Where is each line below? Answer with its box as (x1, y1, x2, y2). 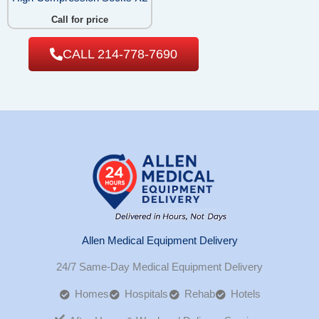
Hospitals (125, 288, 168, 300)
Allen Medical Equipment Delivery (81, 235, 238, 247)
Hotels (231, 288, 261, 300)
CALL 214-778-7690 (63, 47, 177, 62)
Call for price (51, 14, 108, 26)
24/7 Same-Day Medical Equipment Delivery (56, 261, 263, 273)
